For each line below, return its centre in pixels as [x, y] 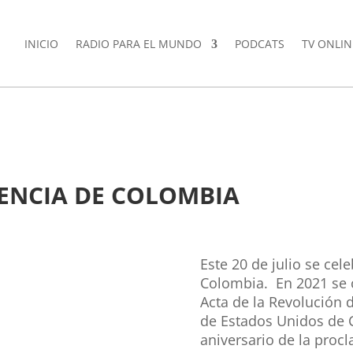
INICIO [41, 44]
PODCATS [259, 44]
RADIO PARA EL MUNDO [138, 44]
